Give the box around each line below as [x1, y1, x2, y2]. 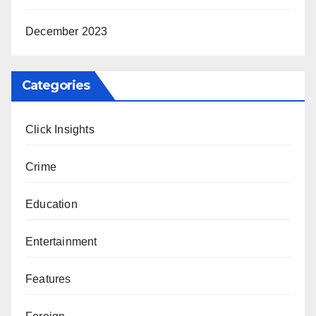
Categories [22, 77, 90, 93]
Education [25, 197, 78, 210]
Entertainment [25, 235, 97, 248]
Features [25, 272, 71, 285]
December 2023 [25, 25, 108, 38]
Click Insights [25, 123, 95, 135]
